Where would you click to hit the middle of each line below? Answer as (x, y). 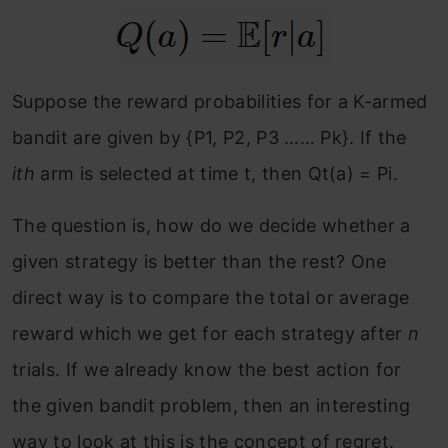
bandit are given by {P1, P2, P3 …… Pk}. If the (209, 137)
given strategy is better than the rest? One (199, 261)
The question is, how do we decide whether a (211, 225)
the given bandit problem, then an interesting (211, 405)
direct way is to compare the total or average (211, 297)
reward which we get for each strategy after (210, 333)
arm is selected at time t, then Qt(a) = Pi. (216, 173)
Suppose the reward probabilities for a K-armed (220, 101)
